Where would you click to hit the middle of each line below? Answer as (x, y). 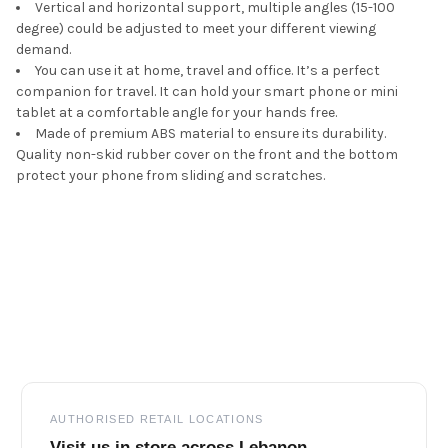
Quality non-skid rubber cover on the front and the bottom (207, 154)
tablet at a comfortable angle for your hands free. (176, 112)
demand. (43, 49)
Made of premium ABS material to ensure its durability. (210, 133)
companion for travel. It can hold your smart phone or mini (207, 91)
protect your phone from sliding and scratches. (170, 175)
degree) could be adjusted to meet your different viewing (196, 28)
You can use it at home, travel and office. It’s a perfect (207, 70)
